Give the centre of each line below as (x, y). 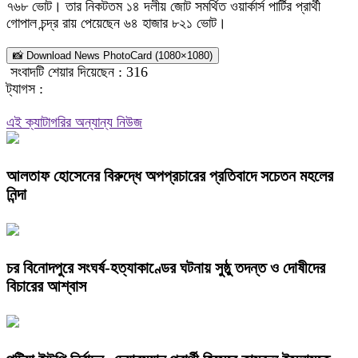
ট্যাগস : (25, 89)
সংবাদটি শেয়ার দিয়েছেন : (66, 72)
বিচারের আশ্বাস (46, 286)
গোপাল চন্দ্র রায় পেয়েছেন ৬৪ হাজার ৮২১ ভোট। (116, 24)
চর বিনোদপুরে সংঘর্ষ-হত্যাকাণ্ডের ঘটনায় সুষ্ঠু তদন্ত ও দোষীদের (166, 267)
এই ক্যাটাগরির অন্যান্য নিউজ (74, 123)
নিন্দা (16, 195)
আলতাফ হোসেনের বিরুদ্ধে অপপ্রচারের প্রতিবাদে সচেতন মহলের (170, 176)
